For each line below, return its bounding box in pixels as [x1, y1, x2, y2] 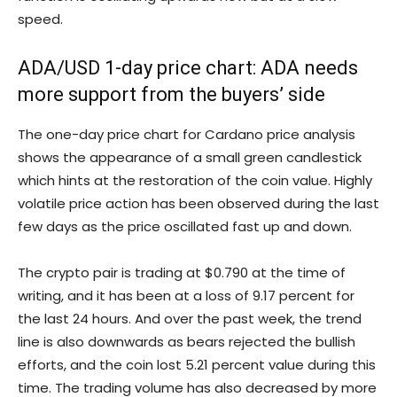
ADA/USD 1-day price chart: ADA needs [18, 57, 358, 80]
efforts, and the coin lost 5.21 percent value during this [18, 355, 376, 375]
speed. [18, 10, 63, 29]
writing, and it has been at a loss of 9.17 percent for [18, 286, 354, 306]
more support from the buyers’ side [18, 83, 325, 106]
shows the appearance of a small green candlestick [18, 148, 362, 167]
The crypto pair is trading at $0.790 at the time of [18, 263, 346, 283]
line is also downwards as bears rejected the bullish [18, 332, 355, 352]
